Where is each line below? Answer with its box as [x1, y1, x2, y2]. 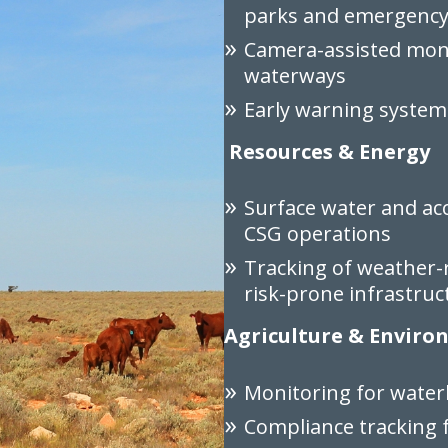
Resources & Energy [229, 137, 430, 165]
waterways [244, 61, 346, 89]
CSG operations [244, 220, 391, 248]
